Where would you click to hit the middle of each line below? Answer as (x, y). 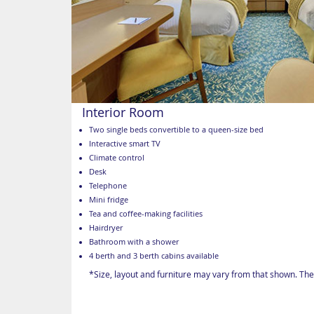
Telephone (108, 186)
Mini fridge (109, 200)
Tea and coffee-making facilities (146, 214)
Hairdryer (106, 228)
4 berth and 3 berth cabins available (154, 256)
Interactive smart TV (125, 144)
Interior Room (123, 112)
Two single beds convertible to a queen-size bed (176, 130)
